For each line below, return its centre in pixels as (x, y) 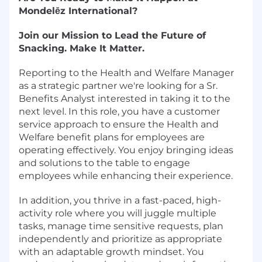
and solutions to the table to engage (104, 163)
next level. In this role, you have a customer (119, 111)
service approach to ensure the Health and (119, 124)
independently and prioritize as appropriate (120, 239)
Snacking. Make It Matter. (82, 48)
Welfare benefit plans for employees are (112, 137)
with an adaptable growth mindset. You (111, 251)
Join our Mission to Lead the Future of (112, 35)
